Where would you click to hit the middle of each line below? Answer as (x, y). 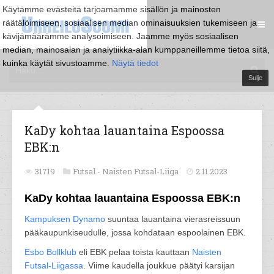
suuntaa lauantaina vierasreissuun (173, 219)
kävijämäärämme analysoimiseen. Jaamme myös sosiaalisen (120, 36)
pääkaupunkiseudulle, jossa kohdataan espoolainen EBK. (135, 232)
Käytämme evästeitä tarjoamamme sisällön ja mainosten (112, 9)
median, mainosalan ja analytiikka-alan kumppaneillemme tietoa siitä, (136, 50)
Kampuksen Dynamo (65, 219)
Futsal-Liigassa (54, 265)
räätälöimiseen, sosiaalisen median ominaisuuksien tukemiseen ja (130, 23)
